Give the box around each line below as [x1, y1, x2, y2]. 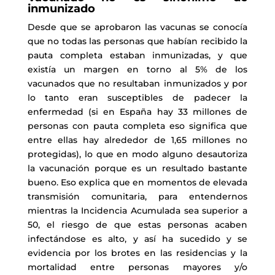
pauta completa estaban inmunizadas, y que [27, 50, 248, 61]
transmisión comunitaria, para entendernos [27, 191, 248, 202]
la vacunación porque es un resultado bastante [27, 163, 248, 174]
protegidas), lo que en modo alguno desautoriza [27, 149, 248, 160]
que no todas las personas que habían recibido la [27, 36, 248, 47]
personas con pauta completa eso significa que [27, 120, 248, 131]
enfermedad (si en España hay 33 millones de [27, 106, 248, 117]
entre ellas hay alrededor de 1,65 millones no [27, 134, 248, 145]
